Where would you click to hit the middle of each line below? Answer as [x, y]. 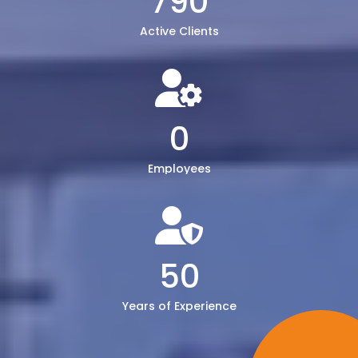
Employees [179, 169]
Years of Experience [179, 306]
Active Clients [179, 31]
